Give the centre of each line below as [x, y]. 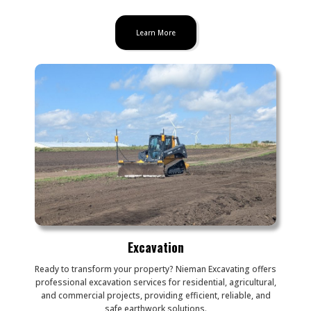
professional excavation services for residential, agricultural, [155, 283]
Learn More [155, 33]
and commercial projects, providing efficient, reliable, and [155, 296]
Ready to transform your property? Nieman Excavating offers [155, 269]
